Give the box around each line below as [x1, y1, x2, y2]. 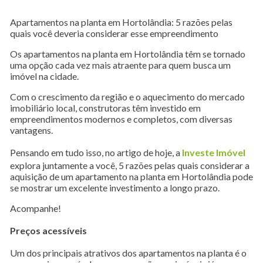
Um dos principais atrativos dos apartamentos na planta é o [10, 247, 247, 258]
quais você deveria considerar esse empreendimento [10, 27, 218, 39]
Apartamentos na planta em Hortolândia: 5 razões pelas [10, 16, 232, 28]
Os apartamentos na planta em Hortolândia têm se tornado [10, 48, 245, 59]
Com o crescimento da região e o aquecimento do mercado [10, 90, 245, 102]
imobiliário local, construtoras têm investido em [10, 102, 201, 113]
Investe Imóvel [182, 146, 245, 158]
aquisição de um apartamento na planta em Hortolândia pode [10, 170, 253, 182]
